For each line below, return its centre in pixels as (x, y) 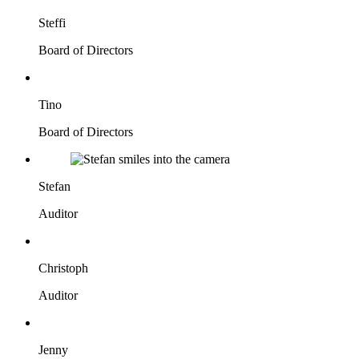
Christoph (63, 268)
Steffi (52, 23)
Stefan (54, 187)
